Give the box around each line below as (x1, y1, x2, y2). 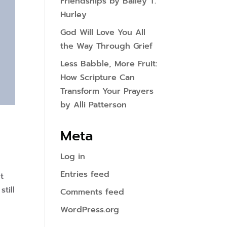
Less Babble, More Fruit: (60, 58, 158, 70)
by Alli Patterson (60, 99, 127, 111)
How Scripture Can (60, 71, 135, 84)
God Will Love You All (60, 26, 146, 39)
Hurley (60, 9, 87, 21)
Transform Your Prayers (60, 85, 154, 97)
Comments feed (60, 186, 125, 198)
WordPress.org (60, 204, 120, 216)
